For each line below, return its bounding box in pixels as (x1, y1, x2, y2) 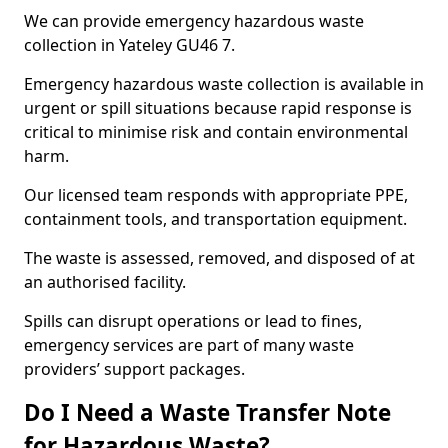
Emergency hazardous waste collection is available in (24, 73, 424, 95)
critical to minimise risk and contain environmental (24, 121, 408, 143)
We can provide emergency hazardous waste (24, 10, 364, 32)
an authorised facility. (24, 271, 186, 293)
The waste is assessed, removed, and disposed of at (24, 247, 415, 269)
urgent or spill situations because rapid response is (24, 97, 412, 119)
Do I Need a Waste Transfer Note (24, 397, 391, 428)
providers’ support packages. (24, 358, 245, 380)
